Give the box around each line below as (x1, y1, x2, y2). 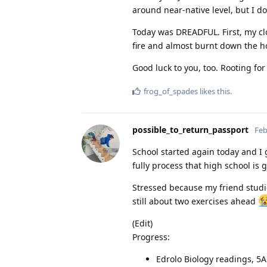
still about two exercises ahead (132, 195, 258, 207)
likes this (198, 85, 230, 97)
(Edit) (132, 217, 153, 229)
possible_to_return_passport (132, 123, 249, 135)
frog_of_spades (144, 85, 198, 97)
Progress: (132, 231, 170, 243)
